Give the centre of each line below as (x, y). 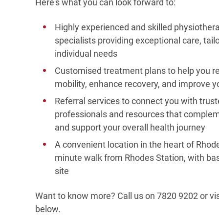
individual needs (86, 54)
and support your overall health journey (130, 127)
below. (49, 209)
